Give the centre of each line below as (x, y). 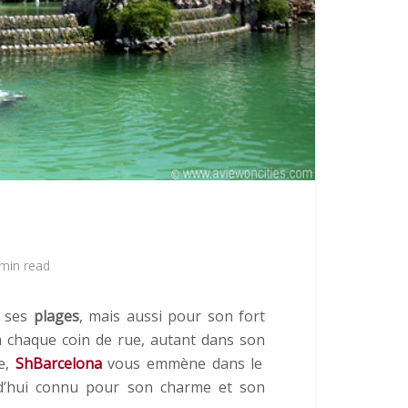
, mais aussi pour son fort (172, 316)
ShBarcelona (58, 363)
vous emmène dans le (182, 363)
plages (53, 316)
